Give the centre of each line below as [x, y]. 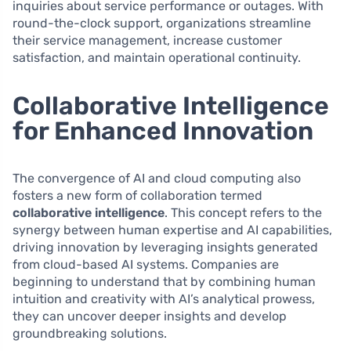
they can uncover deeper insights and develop [150, 317]
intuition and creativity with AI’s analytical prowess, [164, 299]
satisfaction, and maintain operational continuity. [157, 58]
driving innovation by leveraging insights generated [165, 248]
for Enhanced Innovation [163, 131]
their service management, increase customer [147, 41]
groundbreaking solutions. [90, 334]
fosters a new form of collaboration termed [138, 196]
